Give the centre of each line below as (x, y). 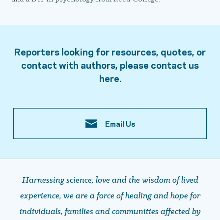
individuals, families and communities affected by (110, 212)
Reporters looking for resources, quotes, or (110, 51)
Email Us (120, 124)
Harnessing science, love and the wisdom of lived (110, 181)
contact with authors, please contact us (110, 64)
